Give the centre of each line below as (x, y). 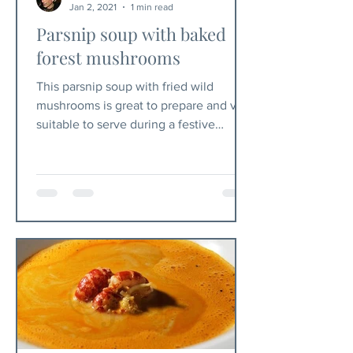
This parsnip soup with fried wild (125, 86)
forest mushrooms (108, 58)
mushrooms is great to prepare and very (145, 105)
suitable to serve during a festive (126, 124)
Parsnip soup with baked (131, 34)
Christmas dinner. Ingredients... (122, 143)
